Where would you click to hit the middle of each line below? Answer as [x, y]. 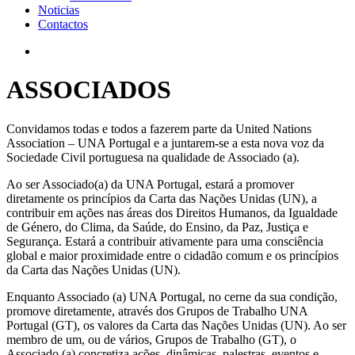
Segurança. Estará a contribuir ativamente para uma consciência [165, 241]
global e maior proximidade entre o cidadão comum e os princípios [172, 255]
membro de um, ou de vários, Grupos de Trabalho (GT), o [151, 339]
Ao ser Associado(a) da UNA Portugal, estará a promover [150, 184]
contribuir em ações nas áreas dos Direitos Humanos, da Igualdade [172, 212]
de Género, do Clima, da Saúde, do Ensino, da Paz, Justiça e [157, 227]
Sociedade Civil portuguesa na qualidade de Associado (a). [153, 157]
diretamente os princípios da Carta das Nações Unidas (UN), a [162, 198]
